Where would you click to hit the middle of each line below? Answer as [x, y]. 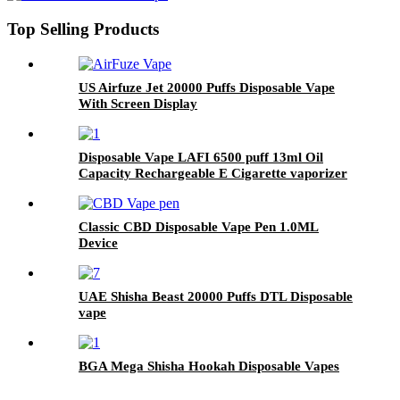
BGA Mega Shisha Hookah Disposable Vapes [209, 366]
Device [98, 242]
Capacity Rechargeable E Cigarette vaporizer [213, 173]
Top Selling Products [83, 29]
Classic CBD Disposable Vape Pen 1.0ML [199, 226]
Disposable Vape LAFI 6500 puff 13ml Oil [201, 157]
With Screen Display [138, 103]
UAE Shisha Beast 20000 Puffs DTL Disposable [216, 296]
